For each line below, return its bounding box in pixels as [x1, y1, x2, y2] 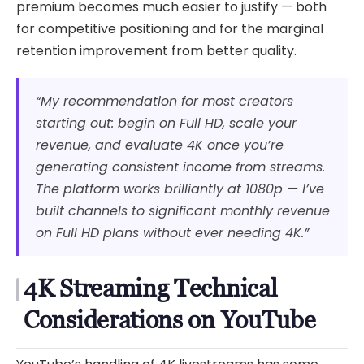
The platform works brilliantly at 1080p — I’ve [36, 179, 324, 198]
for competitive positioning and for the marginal [16, 19, 323, 38]
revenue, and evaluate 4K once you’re [36, 135, 284, 154]
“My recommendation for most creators [36, 91, 293, 110]
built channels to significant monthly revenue [36, 201, 330, 220]
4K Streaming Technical [24, 273, 278, 302]
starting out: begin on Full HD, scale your [36, 113, 297, 132]
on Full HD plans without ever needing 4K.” [36, 223, 309, 242]
